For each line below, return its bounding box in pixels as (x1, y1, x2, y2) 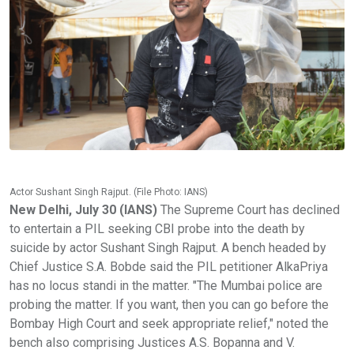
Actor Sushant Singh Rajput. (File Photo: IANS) (9, 186, 208, 198)
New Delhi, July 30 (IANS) (9, 201, 157, 217)
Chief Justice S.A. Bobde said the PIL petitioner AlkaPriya (9, 258, 328, 274)
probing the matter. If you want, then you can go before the (9, 296, 329, 312)
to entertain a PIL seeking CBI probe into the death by (9, 220, 305, 236)
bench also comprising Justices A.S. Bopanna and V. (9, 334, 295, 350)
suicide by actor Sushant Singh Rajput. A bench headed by (9, 239, 326, 255)
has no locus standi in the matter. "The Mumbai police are (9, 277, 322, 293)
